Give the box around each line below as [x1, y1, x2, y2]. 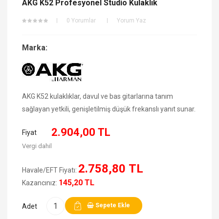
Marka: [22, 43, 47, 52]
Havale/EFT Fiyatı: [22, 166, 78, 174]
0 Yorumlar [66, 17, 96, 24]
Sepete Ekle [95, 201, 130, 209]
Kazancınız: [22, 178, 59, 187]
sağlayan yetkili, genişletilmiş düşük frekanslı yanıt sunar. [22, 105, 196, 113]
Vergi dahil [22, 142, 52, 150]
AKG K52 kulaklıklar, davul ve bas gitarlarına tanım [22, 92, 173, 100]
